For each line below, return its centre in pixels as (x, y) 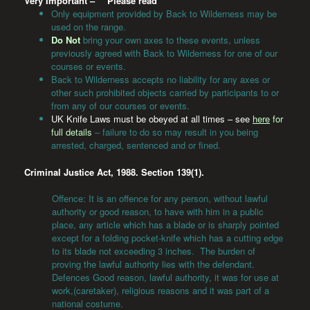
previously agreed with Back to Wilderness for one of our (164, 53)
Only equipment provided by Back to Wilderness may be (164, 14)
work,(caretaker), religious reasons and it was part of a (161, 291)
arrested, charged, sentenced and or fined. (136, 145)
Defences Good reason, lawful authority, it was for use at (165, 277)
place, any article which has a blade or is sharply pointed (165, 225)
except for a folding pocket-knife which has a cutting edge (167, 238)
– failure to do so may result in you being (175, 132)
